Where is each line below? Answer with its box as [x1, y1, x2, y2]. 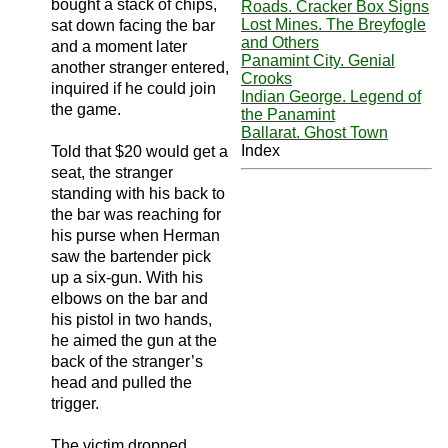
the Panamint [241, 106, 335, 123]
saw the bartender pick [51, 247, 211, 265]
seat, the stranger [51, 163, 173, 181]
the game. [51, 100, 121, 118]
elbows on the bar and [51, 289, 208, 307]
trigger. [51, 394, 99, 412]
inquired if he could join [51, 79, 216, 97]
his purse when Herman [51, 226, 220, 244]
